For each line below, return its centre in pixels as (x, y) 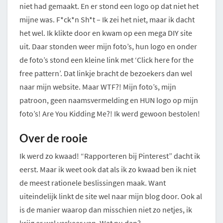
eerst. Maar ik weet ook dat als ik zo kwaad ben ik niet (108, 169)
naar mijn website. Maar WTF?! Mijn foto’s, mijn (98, 87)
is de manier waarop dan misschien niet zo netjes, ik (106, 210)
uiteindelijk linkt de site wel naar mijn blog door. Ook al (111, 196)
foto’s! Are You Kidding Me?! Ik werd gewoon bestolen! (110, 114)
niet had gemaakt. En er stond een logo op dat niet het (109, 6)
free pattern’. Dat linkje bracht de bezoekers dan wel (106, 73)
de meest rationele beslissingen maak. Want (93, 183)
